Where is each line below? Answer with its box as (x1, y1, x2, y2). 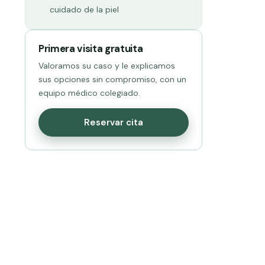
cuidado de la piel (49, 4, 119, 15)
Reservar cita (84, 116, 143, 128)
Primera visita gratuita (38, 42, 143, 55)
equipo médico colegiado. (38, 88, 140, 98)
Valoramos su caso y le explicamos (38, 60, 175, 71)
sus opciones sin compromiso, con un (38, 74, 186, 85)
